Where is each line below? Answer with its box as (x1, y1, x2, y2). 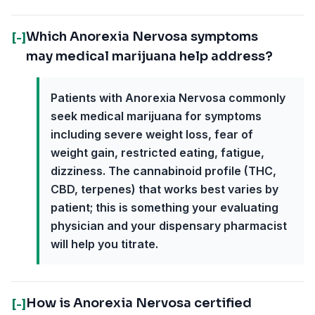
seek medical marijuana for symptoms (51, 109, 262, 123)
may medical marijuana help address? (26, 49, 273, 64)
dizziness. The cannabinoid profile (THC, (51, 164, 276, 178)
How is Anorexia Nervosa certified (26, 295, 252, 311)
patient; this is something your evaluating (51, 200, 278, 214)
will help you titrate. (51, 237, 158, 251)
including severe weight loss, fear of (51, 127, 253, 141)
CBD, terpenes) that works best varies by (51, 182, 278, 196)
